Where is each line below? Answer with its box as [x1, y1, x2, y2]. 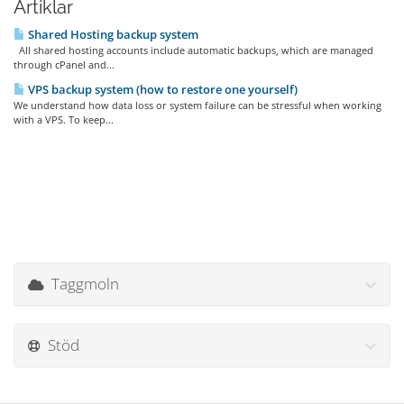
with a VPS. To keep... [14, 113, 114, 126]
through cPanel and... [14, 58, 115, 71]
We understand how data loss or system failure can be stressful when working [14, 98, 381, 112]
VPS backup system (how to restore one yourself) [25, 81, 298, 97]
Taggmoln [44, 273, 119, 294]
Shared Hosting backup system [25, 26, 198, 42]
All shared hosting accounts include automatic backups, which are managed [14, 43, 373, 57]
